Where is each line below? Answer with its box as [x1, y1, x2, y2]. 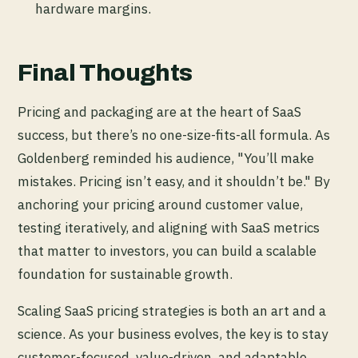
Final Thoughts [18, 60, 193, 86]
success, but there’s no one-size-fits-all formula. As [18, 126, 330, 145]
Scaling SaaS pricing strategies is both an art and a [18, 302, 326, 320]
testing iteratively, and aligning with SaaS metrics [18, 219, 320, 237]
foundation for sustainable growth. [18, 265, 233, 284]
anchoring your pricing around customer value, [18, 196, 303, 214]
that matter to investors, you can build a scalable [18, 242, 316, 261]
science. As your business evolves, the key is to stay [18, 325, 328, 344]
